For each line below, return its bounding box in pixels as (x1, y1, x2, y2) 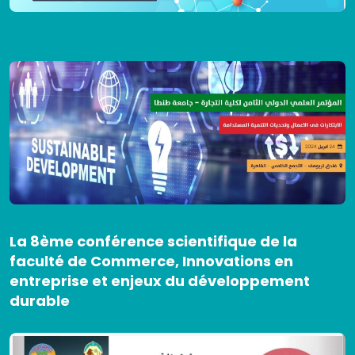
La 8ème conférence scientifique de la (10, 231, 297, 251)
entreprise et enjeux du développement (10, 270, 310, 291)
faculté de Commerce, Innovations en (10, 250, 293, 271)
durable (10, 290, 70, 311)
